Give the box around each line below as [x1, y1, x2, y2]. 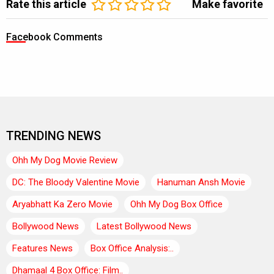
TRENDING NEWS [6, 128, 101, 144]
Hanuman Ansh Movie [157, 177, 245, 188]
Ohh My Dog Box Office [130, 199, 223, 210]
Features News [12, 243, 73, 254]
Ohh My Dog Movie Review [12, 155, 117, 166]
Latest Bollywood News [97, 221, 191, 232]
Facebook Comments [6, 31, 103, 43]
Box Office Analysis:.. [91, 243, 174, 254]
